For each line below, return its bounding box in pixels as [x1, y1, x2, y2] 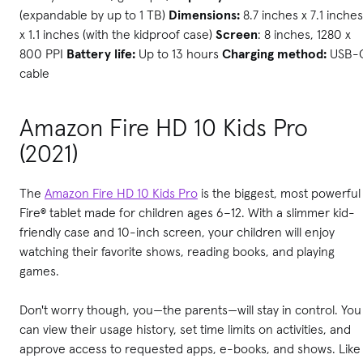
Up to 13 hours [135, 45, 222, 62]
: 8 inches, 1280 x [258, 25, 351, 42]
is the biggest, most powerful [198, 184, 361, 201]
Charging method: [222, 45, 330, 62]
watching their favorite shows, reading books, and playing [19, 242, 335, 259]
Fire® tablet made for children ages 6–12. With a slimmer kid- [19, 203, 355, 220]
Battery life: [66, 45, 135, 62]
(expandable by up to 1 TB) [19, 6, 169, 23]
